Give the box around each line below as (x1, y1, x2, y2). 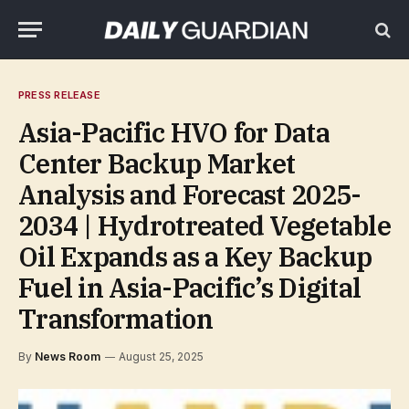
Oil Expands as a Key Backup (18, 239, 372, 274)
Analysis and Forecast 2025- (18, 177, 362, 212)
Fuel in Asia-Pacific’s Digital (18, 270, 362, 305)
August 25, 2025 (119, 350, 204, 363)
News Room (35, 350, 100, 363)
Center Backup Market (18, 146, 296, 181)
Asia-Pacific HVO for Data (18, 115, 330, 150)
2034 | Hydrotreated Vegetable (18, 208, 391, 243)
